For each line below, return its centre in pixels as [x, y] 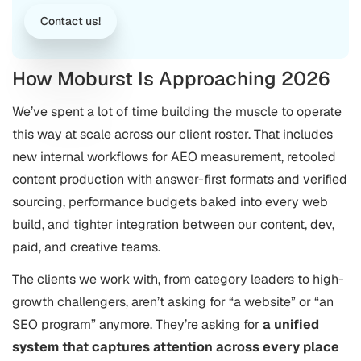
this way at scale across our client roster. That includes [172, 134]
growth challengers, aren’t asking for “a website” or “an [173, 302]
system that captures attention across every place [176, 347]
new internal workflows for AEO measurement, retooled [174, 157]
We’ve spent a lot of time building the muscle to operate [177, 112]
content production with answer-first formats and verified [180, 179]
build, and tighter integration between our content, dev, [173, 224]
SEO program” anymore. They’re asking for [137, 324]
